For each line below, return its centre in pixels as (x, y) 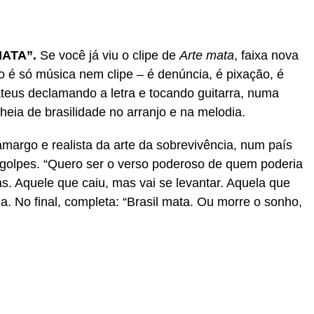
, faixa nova (266, 55)
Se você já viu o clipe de (108, 55)
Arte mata (207, 55)
